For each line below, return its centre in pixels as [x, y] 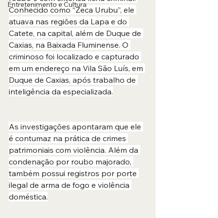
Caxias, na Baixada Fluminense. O [70, 45]
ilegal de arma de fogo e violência [70, 185]
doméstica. [28, 197]
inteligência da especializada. [61, 91]
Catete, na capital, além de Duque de [76, 33]
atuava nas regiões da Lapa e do [69, 21]
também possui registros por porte [74, 173]
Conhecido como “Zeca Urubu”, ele [73, 10]
